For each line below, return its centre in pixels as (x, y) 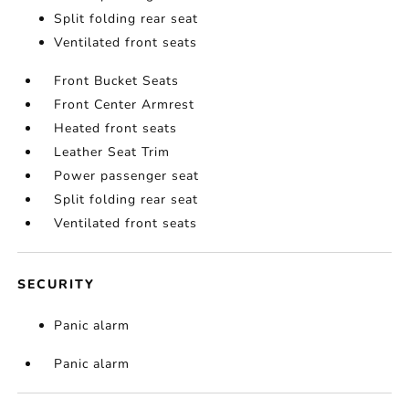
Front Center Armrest (125, 105)
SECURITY (57, 284)
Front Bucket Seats (117, 81)
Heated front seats (116, 128)
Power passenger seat (127, 176)
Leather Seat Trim (112, 152)
